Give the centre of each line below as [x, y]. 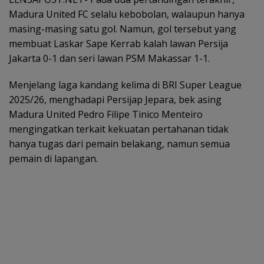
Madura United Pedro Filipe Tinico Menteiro [106, 114]
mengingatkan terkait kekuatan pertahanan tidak [119, 129]
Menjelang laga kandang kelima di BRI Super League [125, 85]
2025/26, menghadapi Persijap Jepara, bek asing [115, 99]
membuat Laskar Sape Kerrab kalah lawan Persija [118, 43]
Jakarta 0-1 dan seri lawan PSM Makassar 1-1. [109, 58]
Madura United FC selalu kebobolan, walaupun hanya [127, 14]
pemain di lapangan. [53, 158]
